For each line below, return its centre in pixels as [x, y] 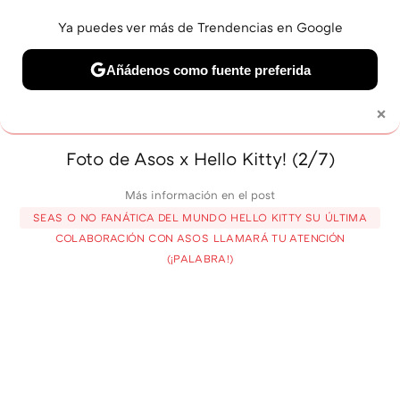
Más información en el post [200, 194]
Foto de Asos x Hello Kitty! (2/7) [200, 158]
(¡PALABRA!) [200, 258]
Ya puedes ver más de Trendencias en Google [200, 27]
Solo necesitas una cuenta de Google [200, 106]
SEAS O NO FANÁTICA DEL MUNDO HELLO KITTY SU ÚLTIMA [200, 217]
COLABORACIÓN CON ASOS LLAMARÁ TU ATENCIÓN [200, 237]
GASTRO [267, 88]
